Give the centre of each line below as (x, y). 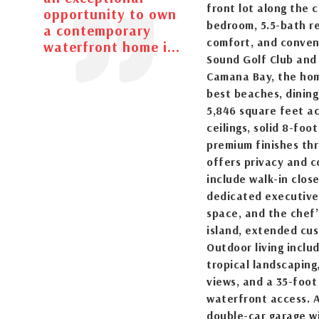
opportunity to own (110, 14)
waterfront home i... (112, 47)
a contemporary (97, 30)
